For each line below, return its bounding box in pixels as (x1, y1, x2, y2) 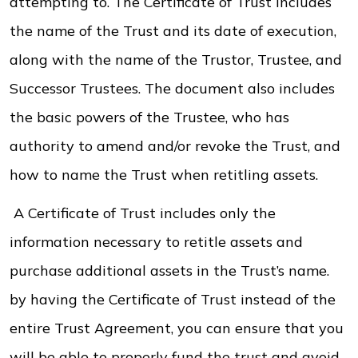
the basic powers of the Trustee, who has (10, 108, 289, 126)
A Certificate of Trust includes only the (10, 204, 276, 222)
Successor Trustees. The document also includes (10, 79, 335, 97)
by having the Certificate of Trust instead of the (10, 290, 336, 308)
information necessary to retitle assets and (10, 233, 303, 251)
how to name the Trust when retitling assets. (10, 165, 318, 184)
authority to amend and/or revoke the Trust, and (10, 137, 340, 155)
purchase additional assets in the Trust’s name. (10, 261, 329, 280)
